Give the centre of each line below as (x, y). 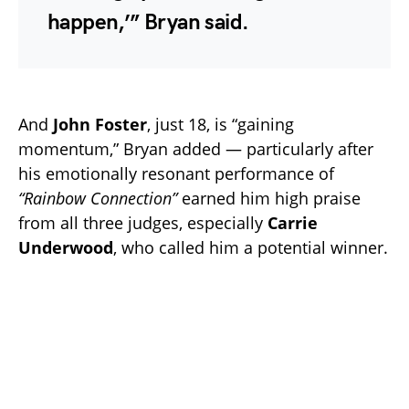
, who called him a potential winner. (251, 248)
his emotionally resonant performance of (176, 174)
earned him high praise (269, 199)
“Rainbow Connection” (98, 199)
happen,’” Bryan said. (148, 23)
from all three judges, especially (143, 223)
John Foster (100, 125)
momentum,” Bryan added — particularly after (196, 149)
